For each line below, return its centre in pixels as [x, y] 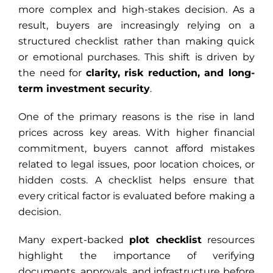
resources [228, 239]
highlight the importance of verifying [136, 255]
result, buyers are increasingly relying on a [136, 25]
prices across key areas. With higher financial [136, 132]
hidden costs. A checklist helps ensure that [136, 180]
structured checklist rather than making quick [136, 41]
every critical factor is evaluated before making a [136, 196]
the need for [52, 73]
